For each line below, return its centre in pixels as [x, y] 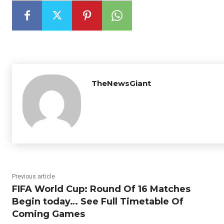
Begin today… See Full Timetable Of [98, 201]
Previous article [33, 176]
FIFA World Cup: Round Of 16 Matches [101, 189]
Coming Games [48, 214]
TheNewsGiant [121, 83]
